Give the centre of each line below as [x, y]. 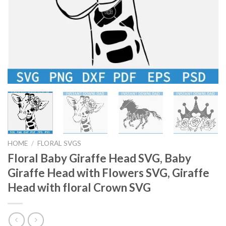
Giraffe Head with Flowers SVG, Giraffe [108, 173]
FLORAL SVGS [60, 143]
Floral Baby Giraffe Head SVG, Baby [99, 158]
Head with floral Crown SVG [79, 187]
